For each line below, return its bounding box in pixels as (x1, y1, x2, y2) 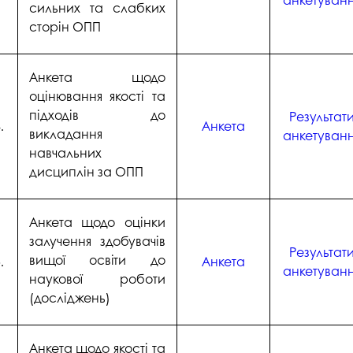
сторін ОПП (28, 17, 101, 35)
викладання (28, 124, 102, 143)
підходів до (28, 105, 165, 124)
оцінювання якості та (28, 86, 165, 105)
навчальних (28, 143, 102, 162)
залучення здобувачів (28, 231, 165, 250)
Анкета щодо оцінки (28, 212, 165, 231)
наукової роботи (28, 269, 165, 288)
